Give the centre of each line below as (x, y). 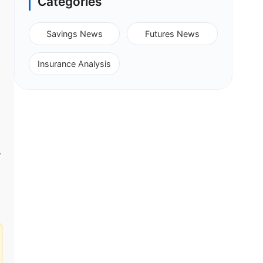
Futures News (172, 34)
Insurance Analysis (74, 64)
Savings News (74, 34)
